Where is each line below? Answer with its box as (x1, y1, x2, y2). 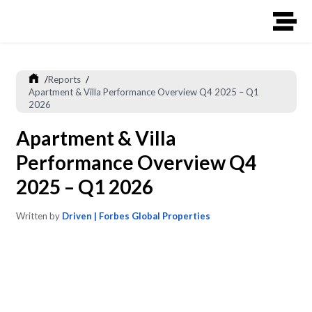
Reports (47, 73, 81, 85)
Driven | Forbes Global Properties (61, 210, 210, 221)
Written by (15, 210, 60, 221)
